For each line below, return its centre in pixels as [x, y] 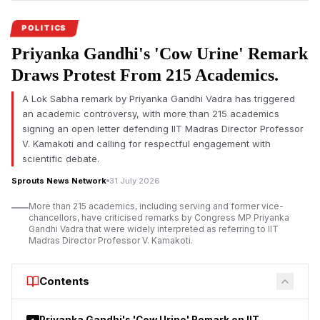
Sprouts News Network [59, 181]
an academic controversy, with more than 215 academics [151, 114]
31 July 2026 [135, 181]
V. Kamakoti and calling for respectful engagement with [146, 144]
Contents [64, 281]
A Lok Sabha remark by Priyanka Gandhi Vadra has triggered [159, 99]
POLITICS [44, 28]
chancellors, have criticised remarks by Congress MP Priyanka [159, 217]
